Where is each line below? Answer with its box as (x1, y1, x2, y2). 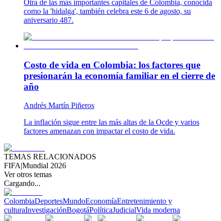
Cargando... (4, 179, 40, 188)
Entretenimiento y (117, 197, 172, 206)
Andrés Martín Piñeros (24, 101, 94, 110)
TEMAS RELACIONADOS (4, 152, 96, 161)
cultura (4, 206, 25, 215)
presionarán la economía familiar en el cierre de (24, 70, 215, 81)
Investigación (25, 206, 67, 215)
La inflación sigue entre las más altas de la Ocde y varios (24, 118, 199, 127)
